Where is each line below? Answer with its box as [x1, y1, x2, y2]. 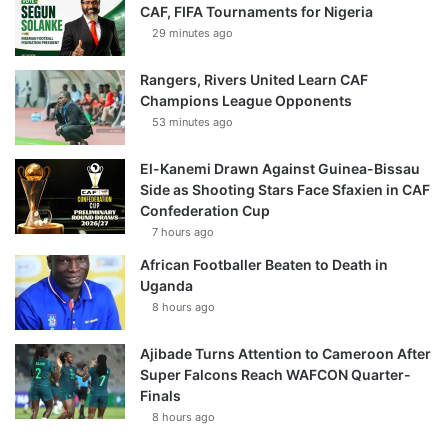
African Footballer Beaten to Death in [140, 255, 388, 273]
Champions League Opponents [140, 91, 352, 109]
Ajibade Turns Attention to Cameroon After [140, 344, 431, 362]
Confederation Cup [140, 201, 270, 219]
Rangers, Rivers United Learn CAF [140, 70, 368, 88]
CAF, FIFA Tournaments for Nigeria [140, 2, 373, 20]
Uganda [140, 276, 193, 294]
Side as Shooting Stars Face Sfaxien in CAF [140, 180, 430, 198]
